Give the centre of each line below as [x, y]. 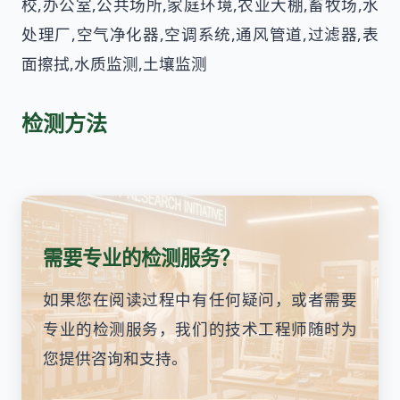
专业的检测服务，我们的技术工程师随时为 [200, 329]
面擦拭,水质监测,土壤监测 [114, 63]
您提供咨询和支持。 [115, 358]
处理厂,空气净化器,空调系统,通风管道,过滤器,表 [200, 33]
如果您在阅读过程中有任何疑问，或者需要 [200, 300]
